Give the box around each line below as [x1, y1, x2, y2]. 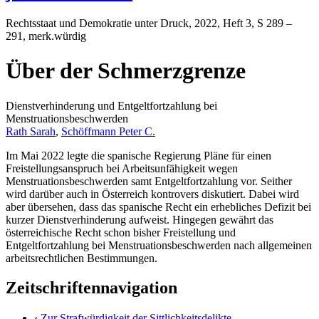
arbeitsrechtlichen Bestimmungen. [6, 251, 157, 264]
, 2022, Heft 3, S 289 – [189, 16, 292, 29]
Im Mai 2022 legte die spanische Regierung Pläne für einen [6, 149, 271, 162]
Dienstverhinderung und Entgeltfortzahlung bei [6, 99, 217, 112]
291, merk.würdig [6, 29, 86, 42]
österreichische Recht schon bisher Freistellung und [6, 226, 236, 239]
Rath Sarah [6, 125, 56, 137]
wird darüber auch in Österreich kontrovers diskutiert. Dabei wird [6, 187, 299, 200]
